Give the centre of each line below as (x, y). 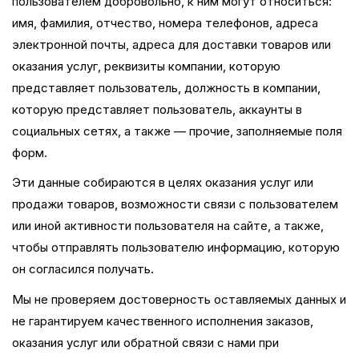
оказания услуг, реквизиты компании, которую (146, 66)
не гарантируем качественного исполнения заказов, (163, 321)
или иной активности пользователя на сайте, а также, (168, 226)
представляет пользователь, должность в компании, (166, 87)
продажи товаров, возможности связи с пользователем (175, 204)
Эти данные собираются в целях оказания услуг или (163, 182)
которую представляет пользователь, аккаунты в (157, 109)
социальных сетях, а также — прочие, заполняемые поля (177, 131)
